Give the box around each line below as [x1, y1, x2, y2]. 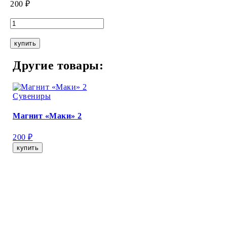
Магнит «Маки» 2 [13, 111, 82, 120]
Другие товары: [13, 58, 103, 72]
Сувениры [13, 91, 51, 100]
